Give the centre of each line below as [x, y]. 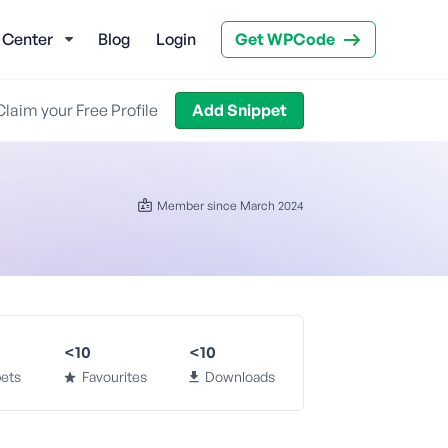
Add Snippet [239, 110]
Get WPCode [285, 39]
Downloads [240, 376]
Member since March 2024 [230, 205]
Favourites [114, 376]
